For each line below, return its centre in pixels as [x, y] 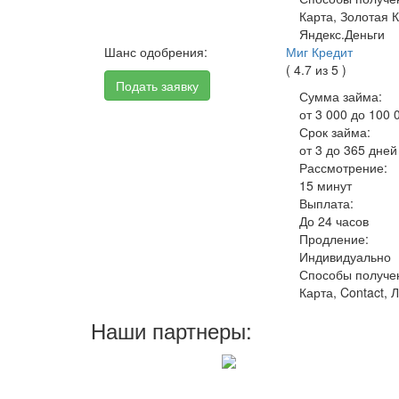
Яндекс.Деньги [342, 34]
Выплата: [327, 203]
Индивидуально [346, 256]
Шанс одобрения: [156, 52]
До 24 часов [334, 221]
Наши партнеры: [171, 330]
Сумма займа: [341, 96]
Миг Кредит [320, 52]
